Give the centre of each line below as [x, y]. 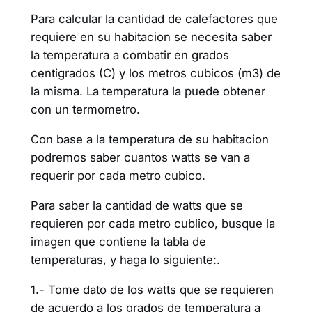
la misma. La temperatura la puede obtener [148, 92]
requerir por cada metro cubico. [118, 176]
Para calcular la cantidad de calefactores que [154, 19]
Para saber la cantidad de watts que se [136, 205]
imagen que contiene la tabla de [118, 241]
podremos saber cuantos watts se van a [140, 158]
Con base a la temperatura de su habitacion [149, 140]
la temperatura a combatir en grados [130, 55]
